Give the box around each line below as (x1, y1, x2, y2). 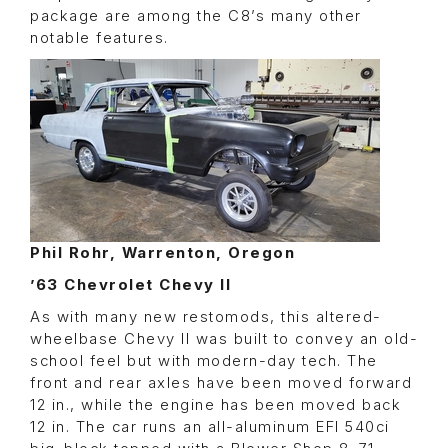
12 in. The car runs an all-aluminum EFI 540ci (30, 418, 390, 437)
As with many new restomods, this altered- (30, 308, 382, 327)
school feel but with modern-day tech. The (30, 352, 378, 371)
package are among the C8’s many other (30, 7, 362, 26)
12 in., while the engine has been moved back (30, 396, 401, 415)
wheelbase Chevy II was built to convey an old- (30, 330, 418, 349)
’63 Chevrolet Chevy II (30, 276, 231, 295)
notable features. (30, 29, 169, 48)
